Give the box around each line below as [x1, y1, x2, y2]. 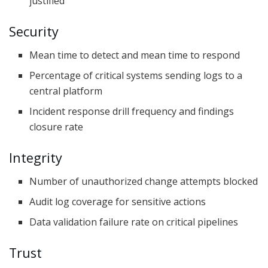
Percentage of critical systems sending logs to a [29, 68, 243, 82]
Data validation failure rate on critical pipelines [29, 215, 239, 229]
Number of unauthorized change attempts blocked [29, 174, 258, 188]
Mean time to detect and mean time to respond [29, 48, 240, 62]
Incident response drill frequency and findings [29, 104, 234, 118]
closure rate [29, 120, 84, 133]
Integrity [9, 148, 62, 166]
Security [9, 22, 59, 40]
